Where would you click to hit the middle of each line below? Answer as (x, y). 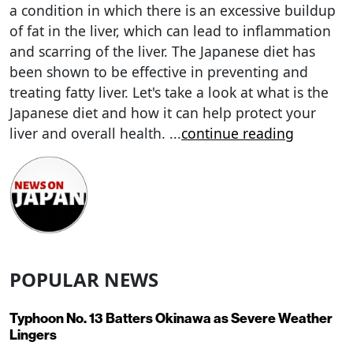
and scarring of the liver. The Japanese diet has (162, 51)
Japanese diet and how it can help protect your (163, 112)
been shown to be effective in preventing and (159, 71)
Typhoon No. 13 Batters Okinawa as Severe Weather (171, 318)
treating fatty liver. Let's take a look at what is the (169, 92)
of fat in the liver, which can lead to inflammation (170, 30)
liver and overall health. (89, 133)
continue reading (238, 133)
